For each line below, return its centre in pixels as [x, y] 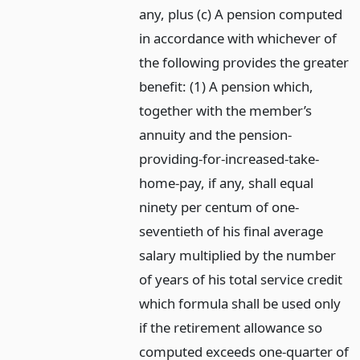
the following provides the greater [244, 63]
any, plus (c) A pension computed [241, 14]
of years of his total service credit [241, 280]
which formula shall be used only [240, 304]
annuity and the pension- [216, 135]
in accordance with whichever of [238, 39]
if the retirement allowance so [231, 328]
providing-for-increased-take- [229, 159]
